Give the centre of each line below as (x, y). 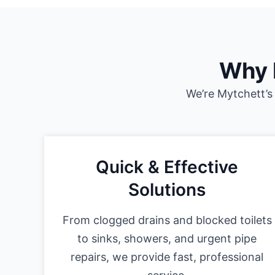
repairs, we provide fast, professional (167, 257)
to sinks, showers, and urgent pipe (167, 239)
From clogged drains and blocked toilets (167, 220)
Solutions (167, 190)
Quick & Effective (167, 167)
